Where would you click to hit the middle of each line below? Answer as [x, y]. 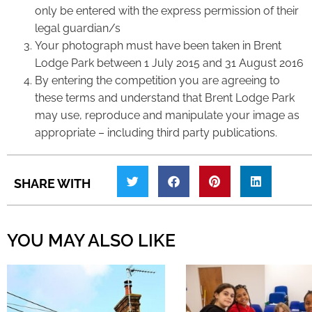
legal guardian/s [78, 29]
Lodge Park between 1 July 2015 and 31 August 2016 [169, 63]
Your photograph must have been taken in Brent [158, 46]
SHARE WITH [52, 184]
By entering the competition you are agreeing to [157, 81]
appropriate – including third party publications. [156, 133]
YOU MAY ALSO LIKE [91, 241]
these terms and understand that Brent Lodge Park [165, 98]
